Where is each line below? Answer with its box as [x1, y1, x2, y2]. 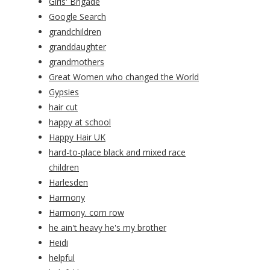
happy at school [49, 116, 111, 128]
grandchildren [49, 26, 101, 38]
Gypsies [49, 86, 79, 98]
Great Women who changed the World [49, 71, 199, 83]
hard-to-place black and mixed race [49, 146, 186, 159]
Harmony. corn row [49, 207, 124, 219]
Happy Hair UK [49, 131, 105, 143]
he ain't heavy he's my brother [49, 222, 166, 234]
